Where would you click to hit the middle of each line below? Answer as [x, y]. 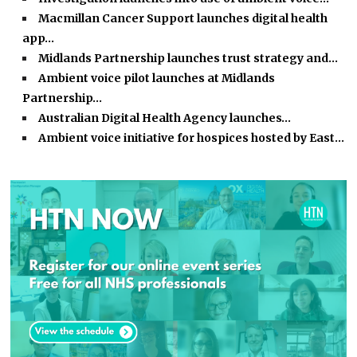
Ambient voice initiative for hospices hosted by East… [192, 138]
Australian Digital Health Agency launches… [165, 118]
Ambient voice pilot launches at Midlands [157, 78]
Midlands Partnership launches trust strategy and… [188, 59]
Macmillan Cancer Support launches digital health [183, 19]
